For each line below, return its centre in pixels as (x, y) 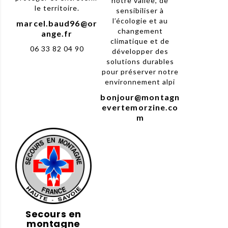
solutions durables (140, 62)
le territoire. (57, 8)
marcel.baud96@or (57, 23)
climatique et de (140, 41)
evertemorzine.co (140, 107)
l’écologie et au (140, 21)
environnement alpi (140, 82)
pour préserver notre (140, 72)
